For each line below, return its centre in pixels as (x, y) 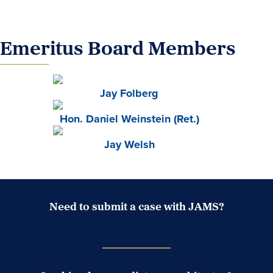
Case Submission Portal (136, 221)
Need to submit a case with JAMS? (136, 206)
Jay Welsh (129, 144)
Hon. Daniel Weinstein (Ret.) (129, 119)
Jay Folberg (129, 93)
